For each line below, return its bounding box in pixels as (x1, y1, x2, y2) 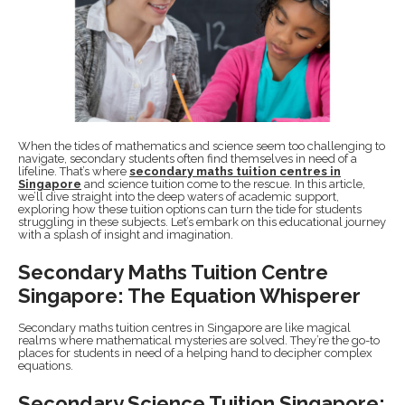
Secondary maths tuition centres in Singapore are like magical (18, 321, 351, 335)
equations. (18, 359, 73, 373)
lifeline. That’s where (18, 165, 129, 179)
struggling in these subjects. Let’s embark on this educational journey (18, 215, 386, 230)
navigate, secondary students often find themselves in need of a (18, 152, 357, 166)
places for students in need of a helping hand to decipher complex (18, 346, 372, 361)
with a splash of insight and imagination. (18, 228, 233, 242)
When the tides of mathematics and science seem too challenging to (18, 139, 385, 154)
